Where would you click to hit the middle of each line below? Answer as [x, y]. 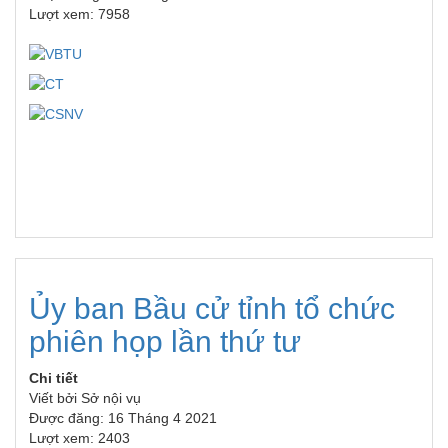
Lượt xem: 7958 [79, 14]
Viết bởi [55, 398]
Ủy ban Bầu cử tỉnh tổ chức [212, 309]
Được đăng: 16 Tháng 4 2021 [123, 418]
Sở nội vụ [111, 398]
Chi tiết [53, 378]
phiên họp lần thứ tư [165, 342]
